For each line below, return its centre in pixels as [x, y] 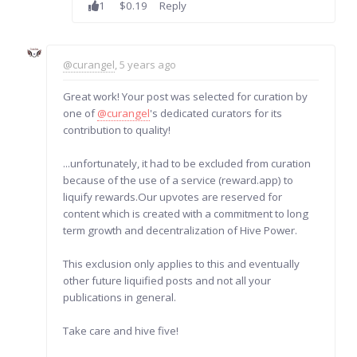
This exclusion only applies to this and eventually [182, 264]
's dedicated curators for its [216, 114]
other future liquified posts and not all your [167, 281]
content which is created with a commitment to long [186, 214]
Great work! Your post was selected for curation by [186, 97]
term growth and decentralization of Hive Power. [180, 231]
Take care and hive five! [121, 331]
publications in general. [120, 298]
